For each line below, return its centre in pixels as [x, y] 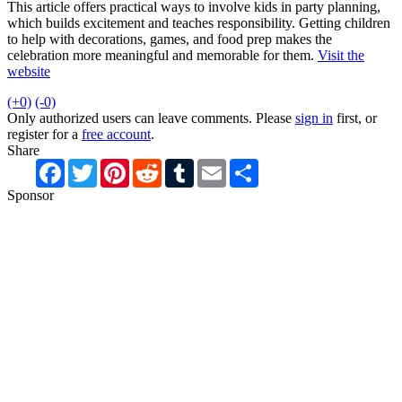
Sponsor [31, 196]
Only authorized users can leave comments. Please [151, 118]
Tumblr [215, 166]
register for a [44, 135]
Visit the [341, 56]
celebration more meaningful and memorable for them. [162, 56]
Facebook [93, 166]
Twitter [118, 166]
